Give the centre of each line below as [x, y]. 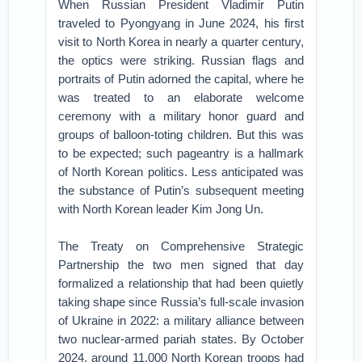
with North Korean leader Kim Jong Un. [163, 209]
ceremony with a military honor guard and [181, 116]
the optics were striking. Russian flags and [181, 60]
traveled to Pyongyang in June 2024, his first [181, 23]
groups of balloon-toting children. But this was [181, 135]
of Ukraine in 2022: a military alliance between [181, 320]
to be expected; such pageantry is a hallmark [181, 153]
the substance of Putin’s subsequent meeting [181, 190]
